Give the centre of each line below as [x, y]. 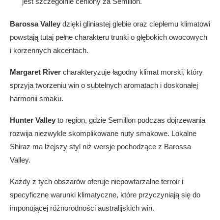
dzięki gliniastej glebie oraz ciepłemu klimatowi [135, 24]
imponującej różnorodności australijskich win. [82, 208]
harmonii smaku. [37, 98]
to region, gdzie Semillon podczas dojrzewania [130, 120]
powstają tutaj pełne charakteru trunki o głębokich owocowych [109, 37]
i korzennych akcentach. [49, 50]
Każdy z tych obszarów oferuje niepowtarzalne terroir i [96, 181]
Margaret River [35, 72]
